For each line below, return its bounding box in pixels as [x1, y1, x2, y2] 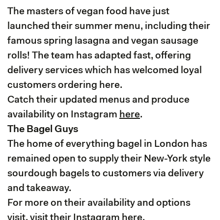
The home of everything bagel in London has [7, 139, 207, 149]
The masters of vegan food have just [7, 6, 169, 17]
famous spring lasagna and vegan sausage [7, 36, 198, 46]
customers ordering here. [7, 80, 122, 90]
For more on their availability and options [7, 198, 191, 208]
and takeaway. [7, 183, 71, 193]
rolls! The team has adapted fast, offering [7, 51, 191, 61]
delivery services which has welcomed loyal [7, 65, 202, 76]
